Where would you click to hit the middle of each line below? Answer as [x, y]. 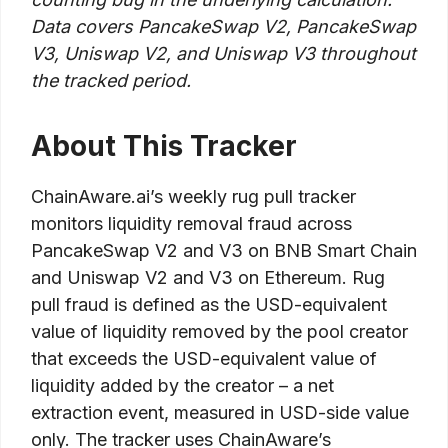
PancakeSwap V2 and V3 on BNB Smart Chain [224, 251]
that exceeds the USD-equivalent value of [204, 359]
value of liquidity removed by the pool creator [219, 332]
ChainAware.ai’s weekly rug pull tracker [193, 197]
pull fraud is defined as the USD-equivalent [209, 305]
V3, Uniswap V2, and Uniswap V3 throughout [223, 54]
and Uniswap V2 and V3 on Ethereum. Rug [208, 278]
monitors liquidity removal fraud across [191, 224]
